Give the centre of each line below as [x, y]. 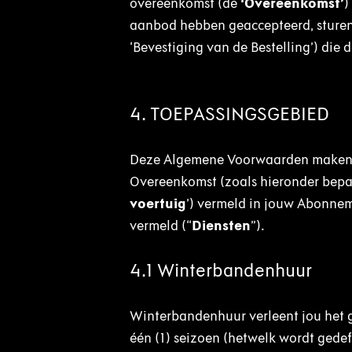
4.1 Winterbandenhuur [220, 270]
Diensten [221, 225]
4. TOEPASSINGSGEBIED [229, 114]
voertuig [158, 203]
